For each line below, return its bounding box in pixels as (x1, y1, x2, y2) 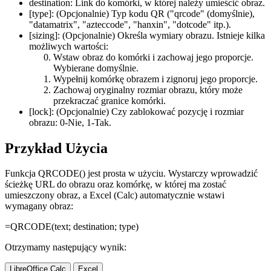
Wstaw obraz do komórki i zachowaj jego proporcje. (53, 51, 253, 62)
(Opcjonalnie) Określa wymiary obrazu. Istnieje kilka (60, 30, 265, 41)
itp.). (211, 19, 231, 30)
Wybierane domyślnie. (53, 62, 139, 73)
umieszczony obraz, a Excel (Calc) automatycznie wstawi (5, 190, 224, 201)
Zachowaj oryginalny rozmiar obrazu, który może (53, 84, 243, 95)
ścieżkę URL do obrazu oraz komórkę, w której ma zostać (5, 179, 226, 190)
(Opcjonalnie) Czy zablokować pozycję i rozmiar (54, 106, 244, 117)
